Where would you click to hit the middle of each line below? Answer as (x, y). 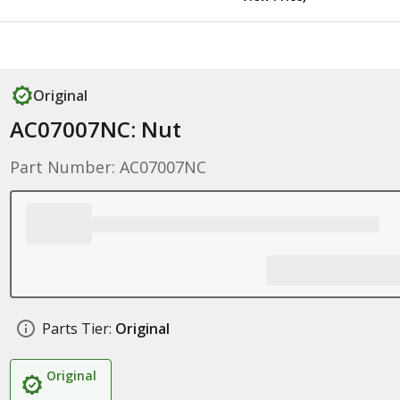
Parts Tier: (76, 329)
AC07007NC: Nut (95, 129)
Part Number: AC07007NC (108, 167)
